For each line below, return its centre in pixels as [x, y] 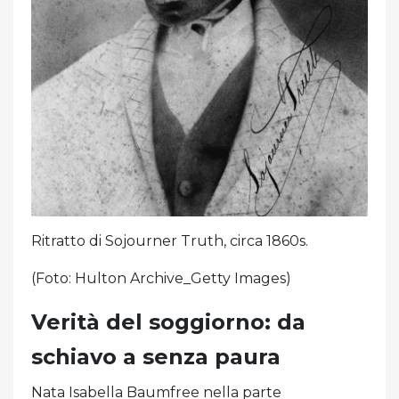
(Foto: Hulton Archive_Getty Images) [161, 279]
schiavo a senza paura [156, 357]
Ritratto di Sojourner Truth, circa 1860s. [170, 241]
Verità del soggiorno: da [168, 322]
